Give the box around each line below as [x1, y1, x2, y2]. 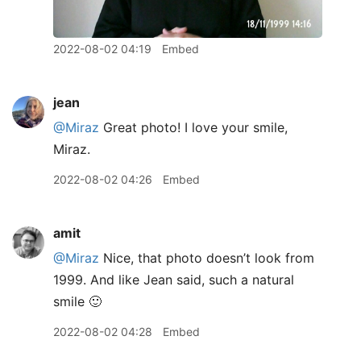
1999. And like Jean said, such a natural [53, 271, 294, 288]
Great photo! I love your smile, [99, 118, 288, 135]
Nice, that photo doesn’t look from [99, 249, 314, 266]
